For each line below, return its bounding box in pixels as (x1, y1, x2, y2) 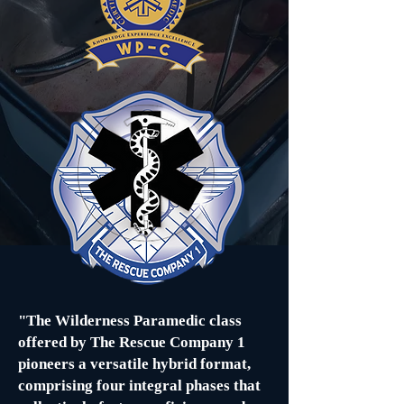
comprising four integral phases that (18, 377, 261, 394)
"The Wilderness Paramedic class (18, 312, 242, 329)
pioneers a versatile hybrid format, (18, 355, 251, 372)
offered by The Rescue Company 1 (18, 334, 245, 351)
